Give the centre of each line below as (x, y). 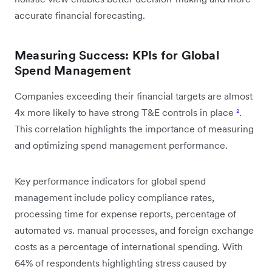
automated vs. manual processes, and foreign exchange (134, 230)
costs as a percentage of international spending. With (129, 246)
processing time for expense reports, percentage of (125, 213)
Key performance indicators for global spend (110, 181)
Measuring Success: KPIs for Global (117, 55)
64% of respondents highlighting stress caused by (121, 263)
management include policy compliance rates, (114, 197)
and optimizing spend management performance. (121, 145)
